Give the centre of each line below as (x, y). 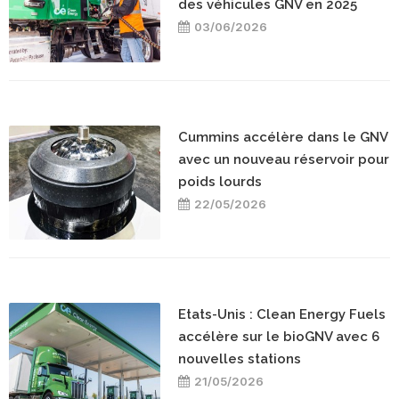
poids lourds (220, 181)
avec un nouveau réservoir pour (284, 159)
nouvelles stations (240, 358)
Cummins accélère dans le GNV (283, 137)
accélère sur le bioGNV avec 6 (279, 336)
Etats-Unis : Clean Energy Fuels (282, 314)
